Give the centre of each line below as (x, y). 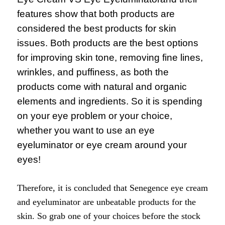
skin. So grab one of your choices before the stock (109, 216)
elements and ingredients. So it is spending (110, 101)
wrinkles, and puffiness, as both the (93, 72)
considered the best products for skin (97, 29)
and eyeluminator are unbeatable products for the (106, 202)
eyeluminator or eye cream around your (102, 145)
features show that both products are (96, 14)
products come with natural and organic (102, 87)
